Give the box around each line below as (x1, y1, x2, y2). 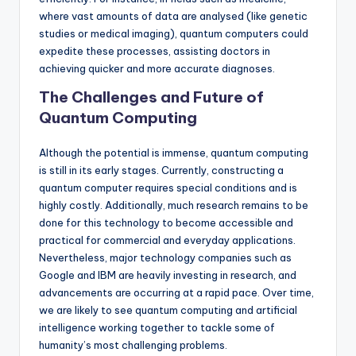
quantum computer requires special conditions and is (39, 181, 297, 195)
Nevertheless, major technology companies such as (39, 251, 292, 265)
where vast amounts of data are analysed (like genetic (39, 10, 308, 23)
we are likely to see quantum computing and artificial (39, 304, 297, 317)
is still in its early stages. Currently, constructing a (39, 164, 284, 177)
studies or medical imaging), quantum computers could (39, 27, 308, 41)
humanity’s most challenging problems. (39, 339, 227, 352)
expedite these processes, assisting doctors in (39, 44, 270, 58)
